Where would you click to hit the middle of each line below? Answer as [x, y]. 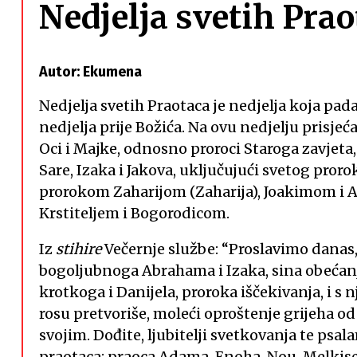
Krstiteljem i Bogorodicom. [134, 214]
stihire [78, 249]
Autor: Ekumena [90, 72]
